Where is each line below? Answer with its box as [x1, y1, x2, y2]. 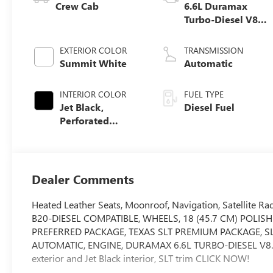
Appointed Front [60, 140, 136, 154]
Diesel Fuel [184, 100, 235, 113]
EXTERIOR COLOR [60, 44, 127, 56]
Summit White [60, 56, 127, 69]
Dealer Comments [32, 170, 135, 187]
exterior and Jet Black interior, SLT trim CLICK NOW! [32, 251, 250, 264]
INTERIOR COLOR [60, 88, 127, 100]
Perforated [60, 113, 110, 127]
